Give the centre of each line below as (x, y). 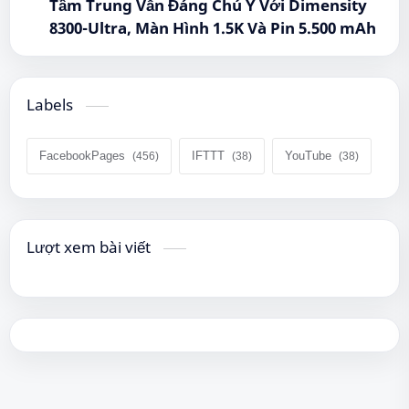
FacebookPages (82, 156)
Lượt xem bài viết (90, 247)
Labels (52, 105)
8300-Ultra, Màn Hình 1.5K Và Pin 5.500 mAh (213, 28)
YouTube (308, 156)
